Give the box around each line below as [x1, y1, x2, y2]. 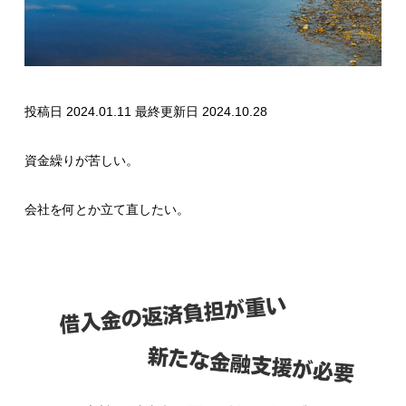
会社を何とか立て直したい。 [24, 202, 189, 217]
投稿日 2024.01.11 [24, 103, 135, 119]
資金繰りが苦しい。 [24, 152, 139, 168]
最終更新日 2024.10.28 [134, 103, 267, 119]
